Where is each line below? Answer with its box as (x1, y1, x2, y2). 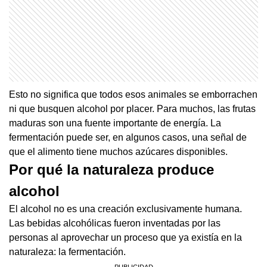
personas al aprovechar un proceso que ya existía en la (9, 232, 242, 243)
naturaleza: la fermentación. (9, 247, 126, 257)
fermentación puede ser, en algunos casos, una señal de (9, 132, 247, 143)
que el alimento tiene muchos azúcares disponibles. (9, 147, 228, 157)
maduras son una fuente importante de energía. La (9, 118, 221, 129)
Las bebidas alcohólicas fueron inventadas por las (9, 218, 221, 229)
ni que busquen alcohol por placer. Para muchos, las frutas (9, 104, 256, 114)
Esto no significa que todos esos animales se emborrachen (9, 89, 257, 100)
